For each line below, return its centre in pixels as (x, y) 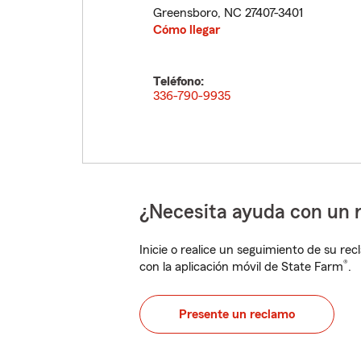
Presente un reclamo (237, 314)
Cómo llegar (187, 30)
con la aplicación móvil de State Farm (241, 267)
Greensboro (185, 13)
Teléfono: (178, 81)
